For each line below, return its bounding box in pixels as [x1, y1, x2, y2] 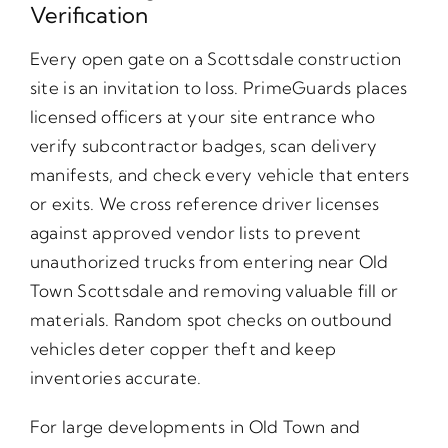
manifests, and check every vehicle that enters [29, 164, 410, 186]
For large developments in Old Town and [29, 416, 361, 438]
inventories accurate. [29, 367, 202, 389]
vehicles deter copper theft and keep [29, 338, 337, 360]
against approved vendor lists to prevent [29, 222, 362, 244]
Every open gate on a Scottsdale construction [29, 48, 402, 70]
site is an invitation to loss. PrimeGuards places [29, 77, 408, 99]
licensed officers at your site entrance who [29, 106, 375, 128]
